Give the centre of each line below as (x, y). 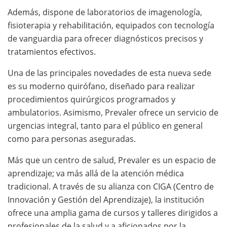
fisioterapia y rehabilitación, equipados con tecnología (111, 25)
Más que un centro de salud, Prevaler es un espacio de (112, 160)
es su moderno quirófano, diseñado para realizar (101, 86)
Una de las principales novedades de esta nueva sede (109, 73)
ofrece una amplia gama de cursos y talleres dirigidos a (113, 213)
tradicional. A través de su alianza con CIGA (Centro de (111, 186)
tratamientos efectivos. (52, 51)
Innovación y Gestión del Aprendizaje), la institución (106, 199)
